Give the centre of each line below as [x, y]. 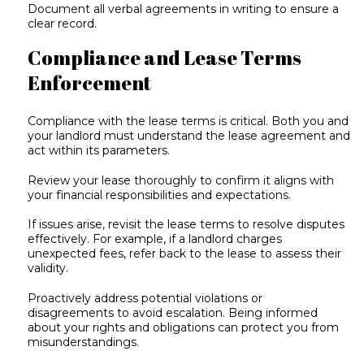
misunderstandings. [84, 342]
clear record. [63, 23]
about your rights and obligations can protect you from [184, 327]
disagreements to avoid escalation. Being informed [173, 312]
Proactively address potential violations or [145, 298]
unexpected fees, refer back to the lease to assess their [185, 254]
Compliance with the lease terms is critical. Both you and [188, 121]
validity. [48, 269]
